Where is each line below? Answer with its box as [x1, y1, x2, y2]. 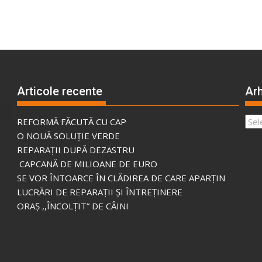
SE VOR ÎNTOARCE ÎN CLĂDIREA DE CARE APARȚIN [16, 171, 225, 184]
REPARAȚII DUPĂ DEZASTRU [16, 143, 135, 156]
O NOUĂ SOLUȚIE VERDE [16, 129, 120, 142]
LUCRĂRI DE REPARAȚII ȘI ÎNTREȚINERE [16, 185, 182, 198]
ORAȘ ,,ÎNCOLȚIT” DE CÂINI [16, 199, 129, 212]
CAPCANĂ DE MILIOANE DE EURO [16, 157, 157, 170]
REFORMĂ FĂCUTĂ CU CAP [16, 115, 126, 127]
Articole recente [16, 84, 102, 98]
